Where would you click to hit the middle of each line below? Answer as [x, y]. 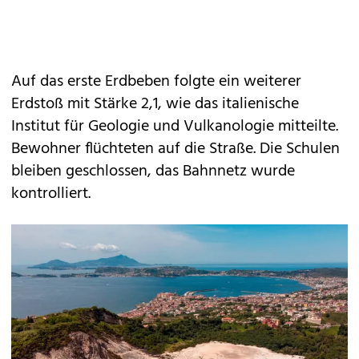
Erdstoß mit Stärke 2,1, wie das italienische [155, 104]
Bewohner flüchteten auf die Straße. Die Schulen [175, 149]
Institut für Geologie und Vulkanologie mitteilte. [175, 127]
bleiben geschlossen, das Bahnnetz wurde [153, 171]
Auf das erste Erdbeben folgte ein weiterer [156, 82]
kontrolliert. [51, 194]
